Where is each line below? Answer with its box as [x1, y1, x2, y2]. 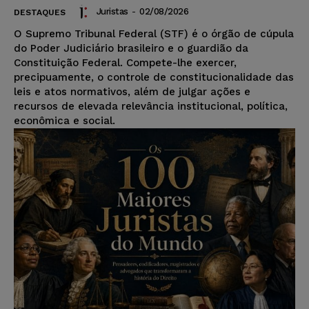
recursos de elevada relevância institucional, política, [14, 100, 288, 113]
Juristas [96, 6, 128, 17]
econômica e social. [14, 114, 115, 128]
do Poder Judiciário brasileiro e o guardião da [14, 42, 248, 55]
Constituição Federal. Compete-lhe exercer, [14, 57, 237, 70]
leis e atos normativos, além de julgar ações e [14, 86, 250, 99]
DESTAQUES [14, 8, 66, 18]
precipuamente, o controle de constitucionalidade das [14, 71, 294, 84]
